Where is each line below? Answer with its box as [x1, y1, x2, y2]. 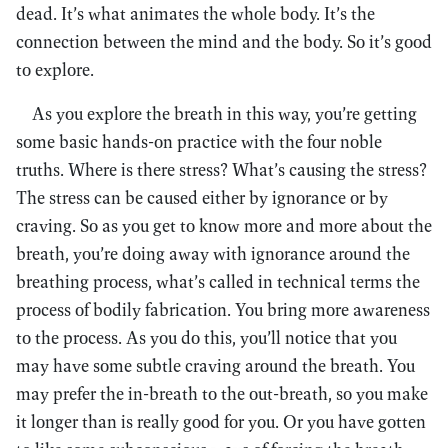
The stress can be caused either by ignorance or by [16, 186, 388, 209]
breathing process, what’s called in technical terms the [16, 270, 420, 293]
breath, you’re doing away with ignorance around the [16, 242, 410, 265]
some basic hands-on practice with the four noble [16, 130, 382, 153]
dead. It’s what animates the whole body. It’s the [16, 2, 375, 25]
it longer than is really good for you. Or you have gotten [16, 410, 426, 433]
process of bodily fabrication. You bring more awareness [16, 298, 430, 321]
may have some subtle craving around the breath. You [16, 354, 415, 377]
